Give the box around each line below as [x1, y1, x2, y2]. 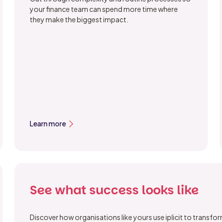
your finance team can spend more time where [29, 4, 178, 14]
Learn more [29, 119, 66, 128]
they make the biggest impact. [29, 15, 128, 24]
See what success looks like [29, 181, 199, 199]
